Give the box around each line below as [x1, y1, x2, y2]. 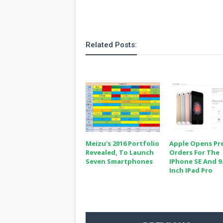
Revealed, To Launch [86, 148, 154, 157]
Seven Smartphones [86, 157, 153, 166]
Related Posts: [86, 40, 137, 49]
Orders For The [169, 148, 220, 157]
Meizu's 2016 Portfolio [86, 139, 159, 148]
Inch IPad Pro [169, 166, 213, 175]
